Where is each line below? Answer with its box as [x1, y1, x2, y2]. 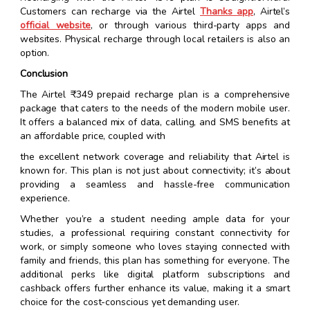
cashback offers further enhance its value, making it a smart [19, 282, 291, 295]
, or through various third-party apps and [91, 19, 291, 33]
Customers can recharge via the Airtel [19, 5, 200, 19]
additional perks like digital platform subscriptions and [19, 268, 291, 282]
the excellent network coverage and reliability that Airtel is [19, 150, 291, 164]
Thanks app [199, 5, 254, 19]
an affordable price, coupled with [19, 129, 165, 143]
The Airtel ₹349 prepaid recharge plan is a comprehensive [19, 88, 291, 102]
